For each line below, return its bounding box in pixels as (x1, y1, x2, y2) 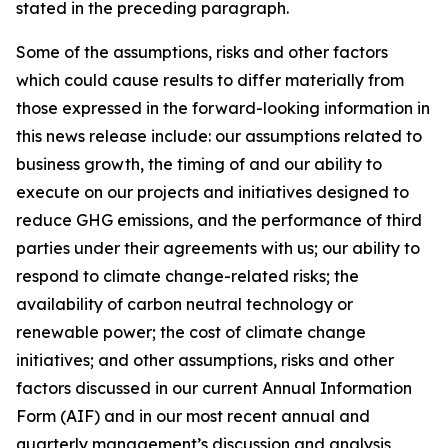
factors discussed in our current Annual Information (16, 378, 412, 399)
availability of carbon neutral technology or (16, 294, 353, 315)
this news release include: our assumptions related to (16, 126, 422, 147)
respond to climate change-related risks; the (16, 266, 359, 287)
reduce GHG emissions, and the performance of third (16, 210, 422, 231)
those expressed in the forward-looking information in (16, 98, 430, 119)
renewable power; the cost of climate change (16, 322, 366, 343)
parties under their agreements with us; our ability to (16, 238, 420, 259)
